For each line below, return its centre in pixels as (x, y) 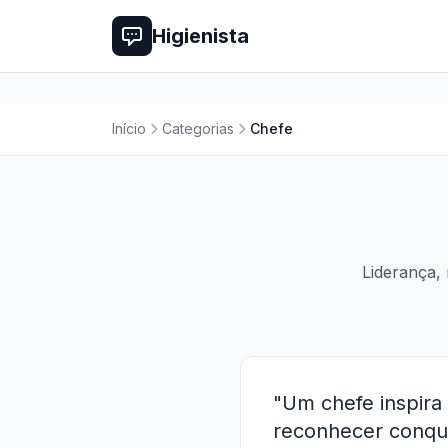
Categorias (198, 128)
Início (129, 128)
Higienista (200, 36)
